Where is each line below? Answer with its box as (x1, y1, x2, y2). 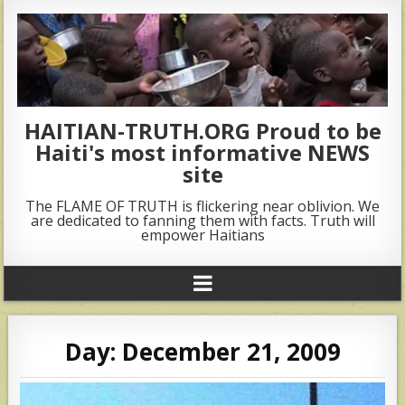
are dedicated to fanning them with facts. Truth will (30, 210, 375, 231)
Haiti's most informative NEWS (35, 137, 370, 167)
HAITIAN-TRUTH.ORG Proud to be (24, 115, 381, 146)
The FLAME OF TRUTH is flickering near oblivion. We (25, 195, 380, 216)
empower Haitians (140, 224, 265, 245)
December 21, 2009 (121, 334, 341, 368)
